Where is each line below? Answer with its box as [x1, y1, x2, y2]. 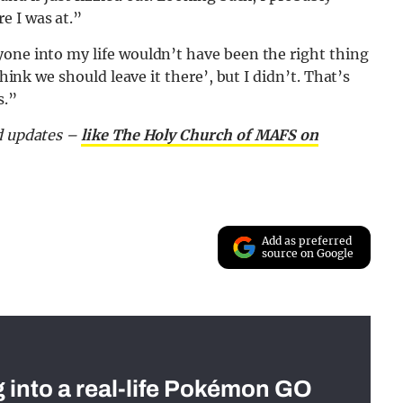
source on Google [262, 246, 354, 261]
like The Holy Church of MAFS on [81, 126, 319, 145]
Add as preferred [262, 234, 353, 248]
